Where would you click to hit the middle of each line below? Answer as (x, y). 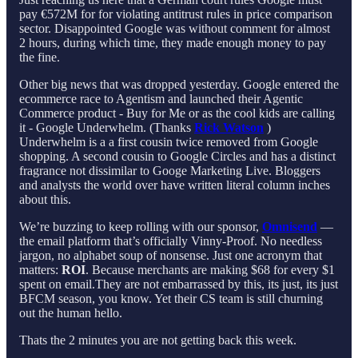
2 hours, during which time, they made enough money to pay (173, 43)
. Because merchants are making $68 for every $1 (210, 270)
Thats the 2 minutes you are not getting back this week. (158, 340)
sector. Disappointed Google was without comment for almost (175, 28)
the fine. (40, 57)
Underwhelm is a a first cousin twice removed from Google (169, 142)
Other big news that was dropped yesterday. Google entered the (179, 84)
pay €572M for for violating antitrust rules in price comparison (176, 14)
